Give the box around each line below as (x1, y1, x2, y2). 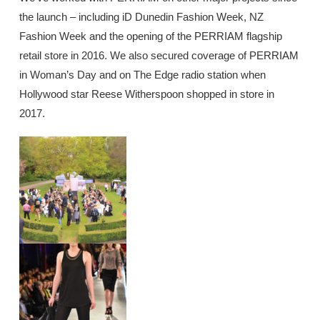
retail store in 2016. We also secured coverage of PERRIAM (19, 49, 299, 61)
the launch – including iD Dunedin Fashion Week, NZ (19, 10, 264, 23)
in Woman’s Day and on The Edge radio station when (19, 68, 266, 81)
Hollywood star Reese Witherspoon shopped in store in (19, 87, 274, 100)
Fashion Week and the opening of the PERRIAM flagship (19, 29, 282, 42)
